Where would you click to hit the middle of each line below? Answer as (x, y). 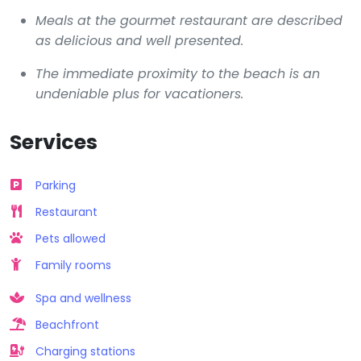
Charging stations (85, 351)
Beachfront (67, 324)
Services (54, 142)
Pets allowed (71, 238)
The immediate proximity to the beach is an (178, 73)
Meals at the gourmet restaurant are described (189, 20)
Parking (56, 185)
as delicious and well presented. (139, 40)
